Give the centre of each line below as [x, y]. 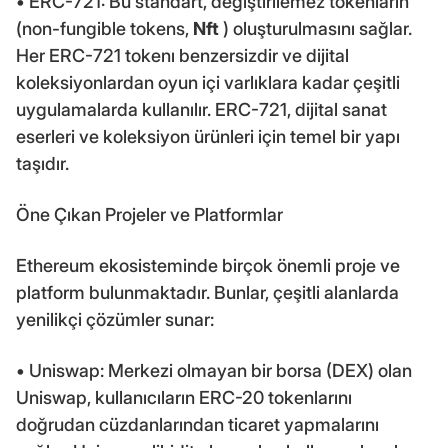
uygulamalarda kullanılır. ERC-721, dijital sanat [201, 109]
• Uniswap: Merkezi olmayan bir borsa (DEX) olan [214, 370]
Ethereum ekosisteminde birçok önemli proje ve [208, 265]
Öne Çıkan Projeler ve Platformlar [149, 214]
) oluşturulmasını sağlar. [315, 28]
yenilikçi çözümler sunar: [115, 319]
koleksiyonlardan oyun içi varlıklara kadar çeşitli [208, 82]
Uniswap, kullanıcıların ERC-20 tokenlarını [184, 397]
